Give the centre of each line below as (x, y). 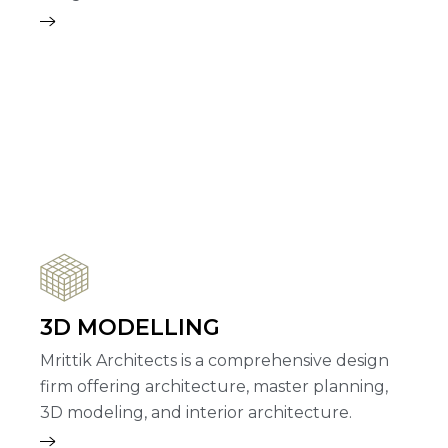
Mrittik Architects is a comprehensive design (214, 360)
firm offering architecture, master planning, (214, 386)
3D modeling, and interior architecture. (196, 412)
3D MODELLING (130, 327)
